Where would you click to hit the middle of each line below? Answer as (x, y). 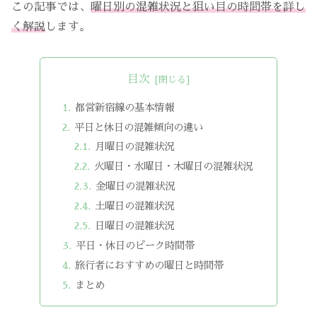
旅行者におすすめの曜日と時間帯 (149, 265)
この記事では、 (51, 7)
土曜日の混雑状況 (135, 206)
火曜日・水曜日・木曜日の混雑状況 (174, 167)
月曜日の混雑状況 (135, 147)
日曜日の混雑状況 (135, 225)
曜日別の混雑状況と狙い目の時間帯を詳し (198, 7)
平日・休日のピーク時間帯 (135, 245)
